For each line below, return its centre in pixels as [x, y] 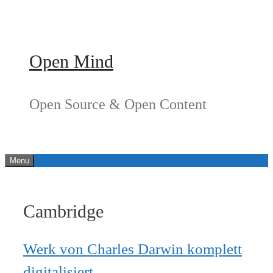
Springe [19, 11]
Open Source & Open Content [118, 104]
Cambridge [63, 211]
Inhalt [15, 41]
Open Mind [71, 61]
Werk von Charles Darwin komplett [133, 249]
